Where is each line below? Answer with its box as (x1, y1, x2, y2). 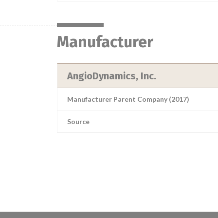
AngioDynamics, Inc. (67, 70, 156, 82)
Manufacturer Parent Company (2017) (67, 95, 189, 103)
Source (67, 117, 90, 126)
